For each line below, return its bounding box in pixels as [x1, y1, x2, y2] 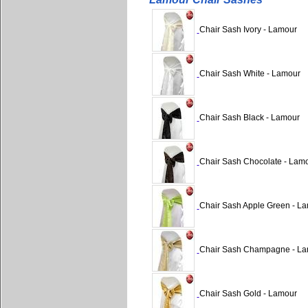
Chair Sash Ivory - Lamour [199, 25, 297, 35]
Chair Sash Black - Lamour [199, 113, 300, 123]
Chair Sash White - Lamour [199, 69, 300, 79]
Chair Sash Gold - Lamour [199, 289, 297, 299]
